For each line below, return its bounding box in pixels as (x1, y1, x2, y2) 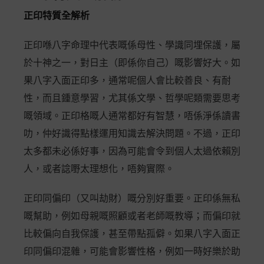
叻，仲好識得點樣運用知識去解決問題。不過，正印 (24, 128, 240, 138)
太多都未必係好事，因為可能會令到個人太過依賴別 (24, 146, 240, 156)
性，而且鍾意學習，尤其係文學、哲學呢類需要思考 (24, 93, 240, 103)
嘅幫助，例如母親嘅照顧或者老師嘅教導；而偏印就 (24, 211, 240, 221)
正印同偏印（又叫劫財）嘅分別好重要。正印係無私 (24, 193, 240, 203)
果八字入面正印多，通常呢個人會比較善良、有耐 (24, 75, 231, 85)
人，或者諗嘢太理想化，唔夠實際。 (24, 164, 174, 174)
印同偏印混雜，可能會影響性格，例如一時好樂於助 (24, 246, 240, 256)
